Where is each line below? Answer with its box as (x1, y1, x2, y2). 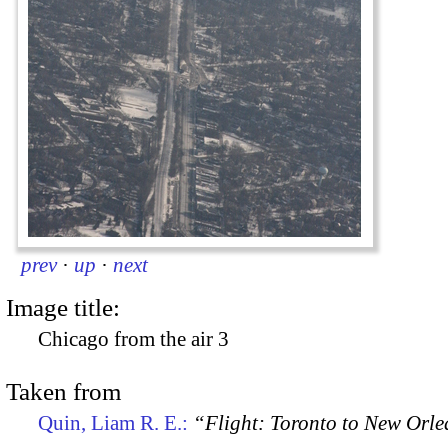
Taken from (6, 378, 121, 406)
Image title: (6, 293, 120, 321)
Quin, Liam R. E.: (38, 411, 193, 436)
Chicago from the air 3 (38, 326, 229, 351)
